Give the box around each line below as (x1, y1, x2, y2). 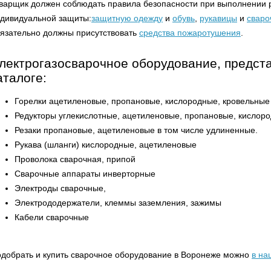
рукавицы (200, 13, 237, 23)
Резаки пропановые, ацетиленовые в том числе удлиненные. (15, 125, 258, 135)
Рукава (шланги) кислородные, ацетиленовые (15, 140, 199, 149)
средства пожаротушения (139, 28, 241, 38)
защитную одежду (91, 13, 163, 23)
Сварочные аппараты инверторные (15, 169, 155, 178)
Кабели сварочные (15, 212, 91, 222)
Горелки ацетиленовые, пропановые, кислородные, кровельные (15, 96, 270, 106)
